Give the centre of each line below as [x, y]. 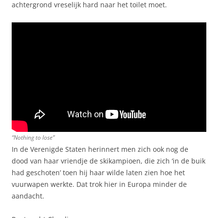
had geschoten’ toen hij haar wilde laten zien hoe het [98, 172]
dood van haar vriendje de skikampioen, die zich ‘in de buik [109, 161]
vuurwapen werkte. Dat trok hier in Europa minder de [99, 184]
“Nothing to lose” [33, 137]
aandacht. [28, 196]
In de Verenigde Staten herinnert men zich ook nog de [100, 149]
